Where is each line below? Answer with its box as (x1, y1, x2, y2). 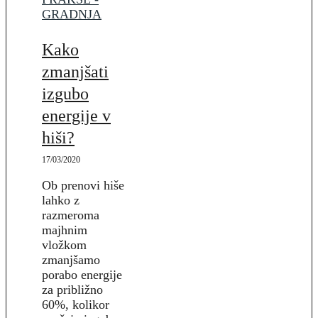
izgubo (42, 84, 89, 103)
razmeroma (42, 207, 99, 222)
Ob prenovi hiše (42, 177, 124, 192)
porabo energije (42, 267, 122, 282)
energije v (42, 106, 111, 125)
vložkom (42, 237, 87, 252)
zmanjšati (42, 62, 109, 81)
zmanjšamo (42, 252, 100, 267)
